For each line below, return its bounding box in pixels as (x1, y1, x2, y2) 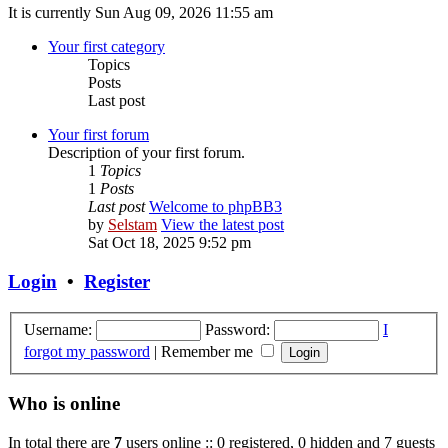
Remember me (161, 342, 257, 360)
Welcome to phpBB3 (149, 198, 282, 216)
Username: (24, 320, 92, 338)
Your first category (48, 38, 165, 56)
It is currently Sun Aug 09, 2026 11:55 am (8, 4, 273, 22)
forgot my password (24, 342, 150, 360)
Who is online (8, 393, 120, 415)
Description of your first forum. (48, 144, 245, 162)
